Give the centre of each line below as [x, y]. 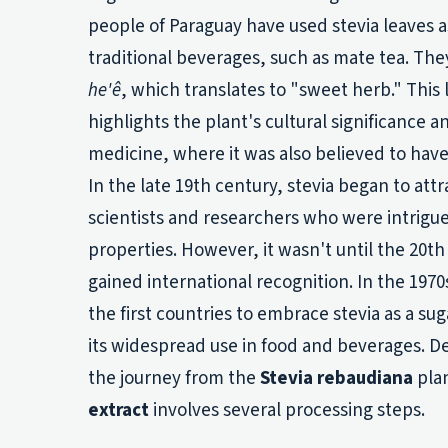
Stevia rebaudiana [336, 379]
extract [118, 411]
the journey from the [174, 379]
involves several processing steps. [287, 411]
